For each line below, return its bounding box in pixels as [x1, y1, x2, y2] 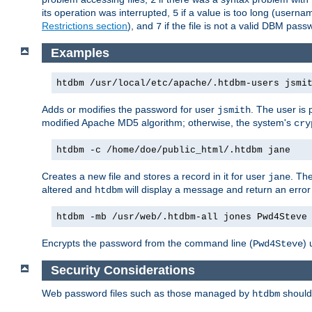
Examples [50, 45, 109, 60]
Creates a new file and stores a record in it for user [42, 171, 268, 182]
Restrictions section [42, 19, 127, 31]
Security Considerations [50, 263, 195, 278]
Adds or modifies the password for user [42, 104, 217, 116]
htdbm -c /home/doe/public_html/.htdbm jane [56, 145, 290, 156]
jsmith [217, 104, 251, 116]
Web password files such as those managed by [42, 287, 252, 299]
